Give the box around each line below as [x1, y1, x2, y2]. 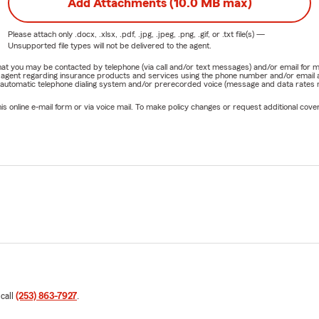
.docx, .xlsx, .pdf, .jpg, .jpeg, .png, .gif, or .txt [74, 29, 234, 38]
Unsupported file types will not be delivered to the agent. [7, 41, 211, 50]
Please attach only [7, 29, 75, 38]
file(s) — [233, 29, 265, 38]
